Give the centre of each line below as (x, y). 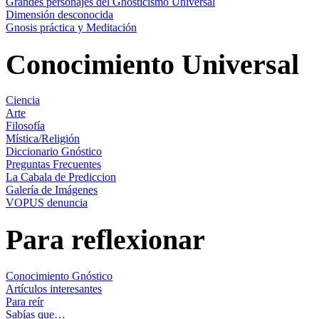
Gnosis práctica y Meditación (71, 27)
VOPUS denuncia (47, 203)
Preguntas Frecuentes (53, 164)
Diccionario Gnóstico (54, 152)
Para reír (25, 301)
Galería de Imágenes (52, 190)
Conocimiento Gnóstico (59, 276)
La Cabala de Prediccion (61, 177)
